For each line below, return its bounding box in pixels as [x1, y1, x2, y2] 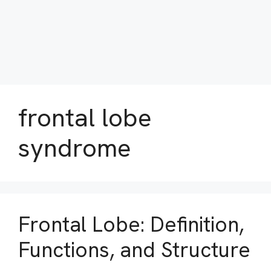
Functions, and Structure [18, 236, 250, 264]
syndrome [18, 131, 131, 165]
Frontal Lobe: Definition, [18, 211, 244, 238]
